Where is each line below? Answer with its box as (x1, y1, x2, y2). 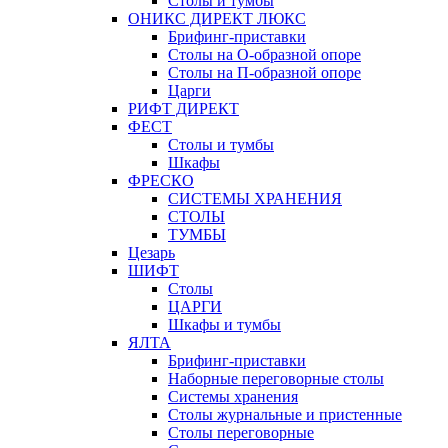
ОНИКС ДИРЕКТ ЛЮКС (128, 10, 306, 28)
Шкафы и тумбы (168, 316, 281, 334)
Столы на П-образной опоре (168, 64, 361, 82)
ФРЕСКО (128, 172, 194, 190)
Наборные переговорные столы (168, 370, 384, 388)
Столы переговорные (168, 424, 314, 442)
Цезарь (128, 244, 175, 262)
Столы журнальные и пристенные (168, 406, 402, 424)
